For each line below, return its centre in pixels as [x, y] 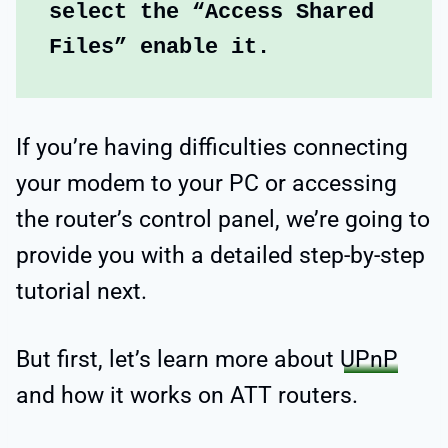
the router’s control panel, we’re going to [223, 220]
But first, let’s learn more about [178, 360]
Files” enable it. [159, 48]
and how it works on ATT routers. [187, 396]
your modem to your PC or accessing [206, 184]
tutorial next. [81, 292]
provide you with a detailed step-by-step [220, 256]
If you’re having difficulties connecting [212, 148]
